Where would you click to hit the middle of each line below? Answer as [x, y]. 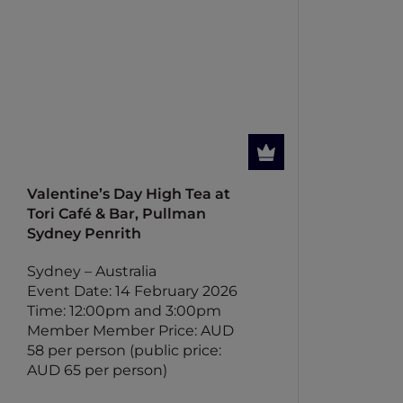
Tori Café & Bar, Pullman [117, 214]
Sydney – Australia [92, 271]
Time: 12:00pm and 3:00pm [125, 311]
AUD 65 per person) [98, 370]
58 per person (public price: [125, 350]
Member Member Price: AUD [131, 331]
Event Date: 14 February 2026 [133, 291]
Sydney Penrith [85, 233]
